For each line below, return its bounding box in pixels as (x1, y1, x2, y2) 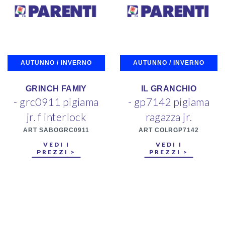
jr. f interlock (26, 110, 86, 124)
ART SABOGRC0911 (23, 127, 89, 134)
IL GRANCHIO (141, 84, 197, 93)
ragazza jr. (145, 110, 192, 124)
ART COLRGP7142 (138, 127, 199, 134)
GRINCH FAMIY (26, 84, 87, 93)
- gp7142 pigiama (128, 95, 210, 108)
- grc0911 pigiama (14, 95, 99, 108)
